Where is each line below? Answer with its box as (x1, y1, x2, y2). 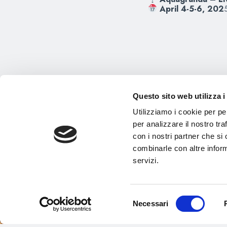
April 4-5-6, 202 (160, 3, 224, 15)
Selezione (132, 193, 166, 202)
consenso (132, 217, 165, 226)
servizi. (133, 156, 159, 165)
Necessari (133, 199, 169, 208)
